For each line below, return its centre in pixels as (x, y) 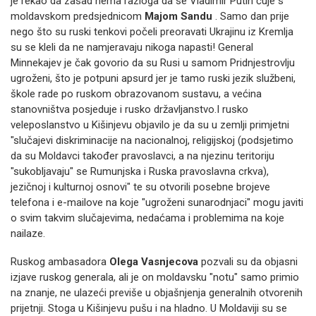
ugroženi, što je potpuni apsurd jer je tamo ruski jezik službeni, (153, 78)
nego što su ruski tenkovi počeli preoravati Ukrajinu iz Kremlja (152, 32)
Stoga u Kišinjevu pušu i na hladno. (129, 308)
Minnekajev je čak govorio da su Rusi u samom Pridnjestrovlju (153, 63)
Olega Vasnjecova (152, 262)
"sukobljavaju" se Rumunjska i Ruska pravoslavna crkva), (140, 171)
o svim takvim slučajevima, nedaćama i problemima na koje (147, 218)
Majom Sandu (177, 16)
